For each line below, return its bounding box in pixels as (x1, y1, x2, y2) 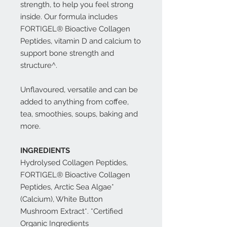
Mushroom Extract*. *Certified (20, 207, 123, 216)
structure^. (20, 61, 57, 70)
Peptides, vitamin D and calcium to (20, 36, 141, 46)
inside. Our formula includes (20, 12, 118, 21)
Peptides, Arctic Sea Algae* (20, 182, 114, 192)
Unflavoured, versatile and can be (20, 85, 138, 94)
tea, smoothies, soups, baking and (20, 109, 138, 119)
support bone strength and (20, 49, 114, 58)
